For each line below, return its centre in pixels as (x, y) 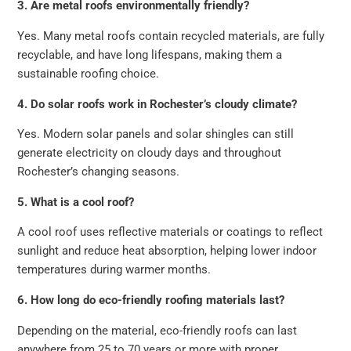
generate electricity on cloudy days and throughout (150, 153)
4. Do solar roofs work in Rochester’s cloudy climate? (157, 104)
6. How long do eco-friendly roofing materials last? (151, 300)
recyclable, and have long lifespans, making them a (150, 55)
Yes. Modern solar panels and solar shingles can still (156, 134)
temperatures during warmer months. (114, 270)
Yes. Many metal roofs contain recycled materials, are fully (171, 36)
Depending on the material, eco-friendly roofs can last (157, 330)
